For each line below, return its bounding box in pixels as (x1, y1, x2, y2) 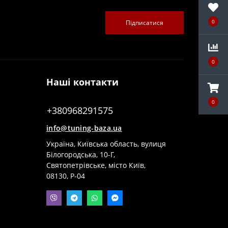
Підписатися (126, 18, 163, 27)
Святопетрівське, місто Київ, (46, 160, 146, 170)
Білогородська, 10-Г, (46, 150, 115, 159)
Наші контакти (46, 76, 119, 88)
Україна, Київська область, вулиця (46, 139, 166, 149)
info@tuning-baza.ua (46, 123, 122, 133)
